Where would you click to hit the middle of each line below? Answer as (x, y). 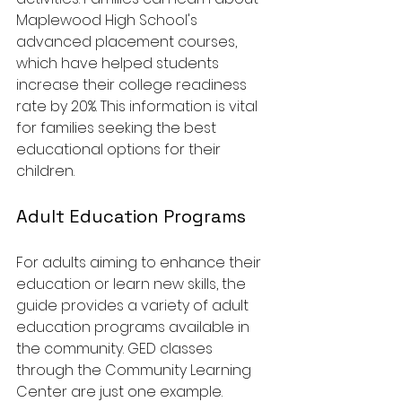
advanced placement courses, (128, 41)
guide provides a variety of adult (134, 305)
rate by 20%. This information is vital (139, 106)
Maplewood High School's (109, 20)
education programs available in (135, 327)
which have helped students (119, 63)
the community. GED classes (116, 348)
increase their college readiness (133, 84)
